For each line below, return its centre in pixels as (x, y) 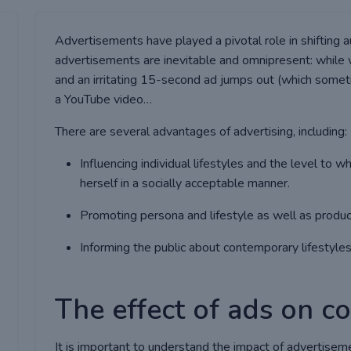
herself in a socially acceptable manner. (185, 183)
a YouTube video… (103, 100)
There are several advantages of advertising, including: (201, 132)
